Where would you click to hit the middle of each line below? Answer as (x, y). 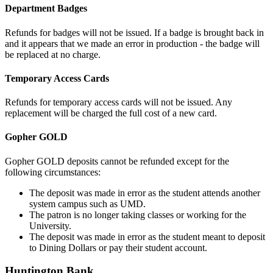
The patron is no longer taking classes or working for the (138, 214)
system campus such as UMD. (87, 204)
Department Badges (46, 9)
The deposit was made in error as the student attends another (145, 193)
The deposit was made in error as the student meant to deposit (147, 236)
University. (50, 225)
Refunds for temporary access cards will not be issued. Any (119, 102)
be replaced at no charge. (53, 54)
